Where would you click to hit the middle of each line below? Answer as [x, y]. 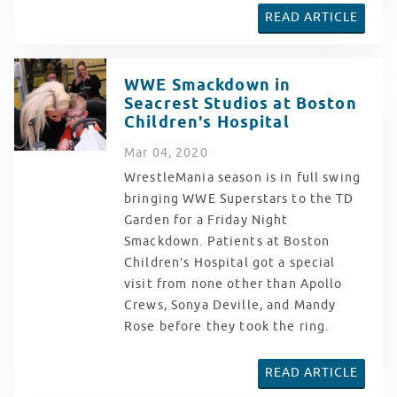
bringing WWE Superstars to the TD [239, 198]
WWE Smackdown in [208, 85]
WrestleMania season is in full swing [243, 177]
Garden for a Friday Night [206, 220]
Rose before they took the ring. [227, 326]
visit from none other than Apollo [234, 284]
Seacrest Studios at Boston [241, 104]
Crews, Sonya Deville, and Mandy [230, 305]
